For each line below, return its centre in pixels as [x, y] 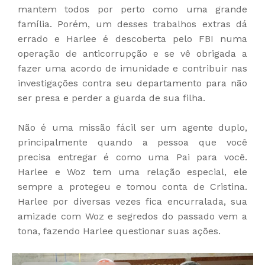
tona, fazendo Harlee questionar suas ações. [119, 231]
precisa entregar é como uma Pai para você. [132, 157]
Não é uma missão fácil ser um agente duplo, [132, 127]
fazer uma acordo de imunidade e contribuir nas [132, 68]
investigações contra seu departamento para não [132, 83]
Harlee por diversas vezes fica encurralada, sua [132, 201]
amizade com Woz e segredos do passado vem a [132, 216]
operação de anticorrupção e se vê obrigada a [132, 53]
